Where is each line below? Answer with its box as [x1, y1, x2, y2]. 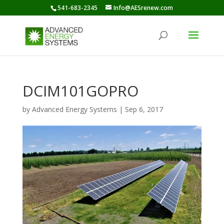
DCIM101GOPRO [22, 80, 138, 101]
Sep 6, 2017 [124, 104, 163, 114]
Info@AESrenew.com [113, 3, 173, 12]
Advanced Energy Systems [31, 104, 117, 114]
